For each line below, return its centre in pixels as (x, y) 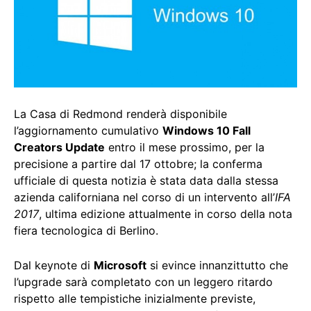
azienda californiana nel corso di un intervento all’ (144, 197)
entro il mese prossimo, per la (185, 148)
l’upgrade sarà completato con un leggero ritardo (143, 282)
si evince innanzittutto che (217, 266)
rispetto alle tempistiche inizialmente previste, (135, 299)
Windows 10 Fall (207, 131)
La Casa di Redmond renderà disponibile (120, 114)
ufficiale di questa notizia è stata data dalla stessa (146, 181)
